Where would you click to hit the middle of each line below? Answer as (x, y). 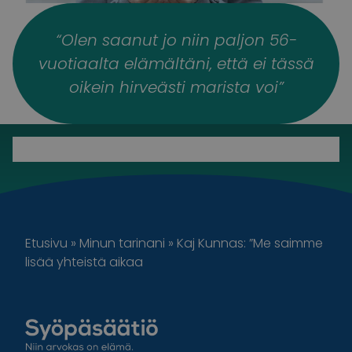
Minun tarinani (122, 244)
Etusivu (46, 244)
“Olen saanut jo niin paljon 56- (176, 40)
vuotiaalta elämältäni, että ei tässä (176, 64)
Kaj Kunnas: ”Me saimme (250, 244)
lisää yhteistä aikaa (84, 262)
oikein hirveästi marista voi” (176, 88)
